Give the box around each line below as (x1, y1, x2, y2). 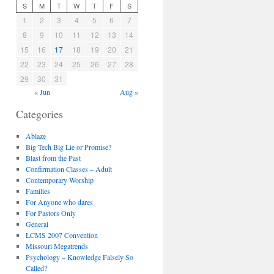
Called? (25, 263, 47, 273)
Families (25, 186, 50, 196)
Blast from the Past (25, 153, 81, 163)
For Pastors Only (25, 208, 76, 218)
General (25, 219, 48, 229)
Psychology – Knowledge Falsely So (25, 252, 133, 262)
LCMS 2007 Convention (25, 230, 98, 240)
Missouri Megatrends (25, 241, 88, 251)
